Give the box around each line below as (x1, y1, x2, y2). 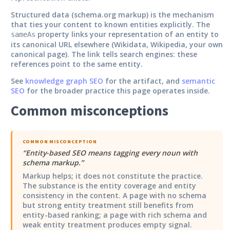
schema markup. (22, 157, 81, 167)
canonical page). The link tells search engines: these (11, 49, 197, 59)
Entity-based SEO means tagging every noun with (25, 147, 198, 158)
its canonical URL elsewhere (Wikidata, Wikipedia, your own (11, 39, 223, 49)
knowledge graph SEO (25, 75, 103, 86)
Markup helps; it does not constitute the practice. (22, 170, 203, 181)
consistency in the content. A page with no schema (22, 190, 206, 200)
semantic (182, 75, 215, 86)
